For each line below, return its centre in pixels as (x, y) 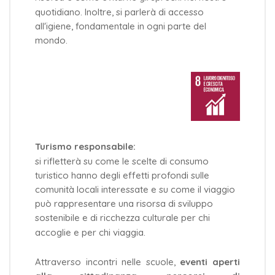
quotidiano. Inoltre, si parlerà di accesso (119, 12)
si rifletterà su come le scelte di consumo (122, 161)
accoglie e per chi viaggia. (94, 232)
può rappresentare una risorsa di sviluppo (124, 204)
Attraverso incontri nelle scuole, (108, 262)
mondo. (51, 41)
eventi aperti (210, 262)
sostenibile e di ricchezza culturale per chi (122, 218)
